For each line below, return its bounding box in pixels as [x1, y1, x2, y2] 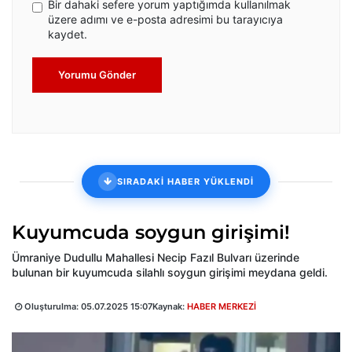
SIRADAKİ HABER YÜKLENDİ [117, 175, 254, 187]
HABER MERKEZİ [187, 301, 256, 313]
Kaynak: [152, 301, 187, 313]
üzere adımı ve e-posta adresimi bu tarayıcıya [48, 13, 283, 27]
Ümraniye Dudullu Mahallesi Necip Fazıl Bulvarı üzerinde [12, 251, 299, 265]
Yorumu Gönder [58, 68, 136, 82]
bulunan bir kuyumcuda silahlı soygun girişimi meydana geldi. [12, 266, 328, 280]
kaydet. [48, 27, 87, 42]
